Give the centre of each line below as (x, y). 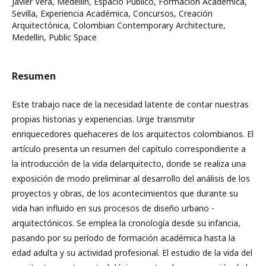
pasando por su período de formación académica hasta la (123, 238)
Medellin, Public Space (54, 37)
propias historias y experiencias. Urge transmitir (103, 119)
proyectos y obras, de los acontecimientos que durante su (125, 193)
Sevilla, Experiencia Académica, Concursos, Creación (112, 13)
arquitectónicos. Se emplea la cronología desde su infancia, (126, 223)
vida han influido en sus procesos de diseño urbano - (113, 208)
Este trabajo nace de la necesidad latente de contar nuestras (130, 104)
